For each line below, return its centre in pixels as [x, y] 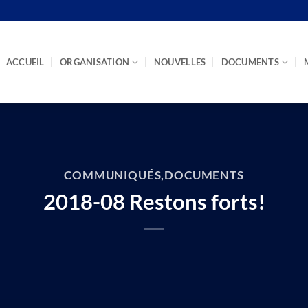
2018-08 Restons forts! [154, 201]
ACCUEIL [25, 62]
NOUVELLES [180, 62]
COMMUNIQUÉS [113, 176]
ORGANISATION [95, 62]
